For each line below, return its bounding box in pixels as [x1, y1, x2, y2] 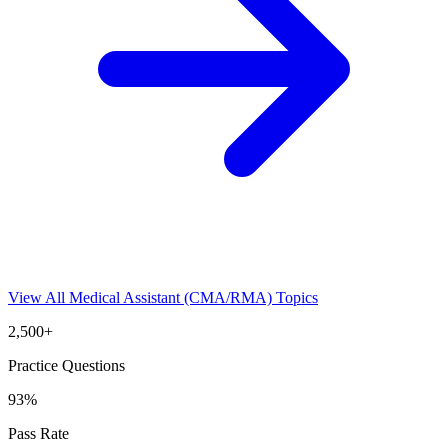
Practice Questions [8, 356, 125, 374]
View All [8, 288, 69, 306]
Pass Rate [8, 424, 69, 442]
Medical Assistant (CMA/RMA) [69, 288, 272, 306]
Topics [272, 288, 318, 306]
